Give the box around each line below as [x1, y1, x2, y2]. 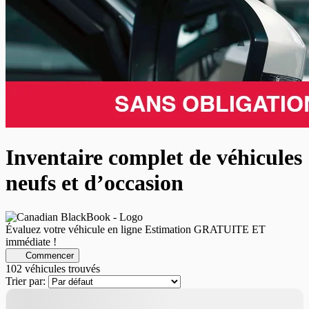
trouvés [66, 262, 100, 275]
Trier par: [6, 275, 46, 287]
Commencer [25, 250, 74, 261]
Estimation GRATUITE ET [145, 223, 266, 235]
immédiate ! [6, 235, 57, 248]
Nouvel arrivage [6, 288, 76, 300]
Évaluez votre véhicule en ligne [6, 223, 142, 235]
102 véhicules [6, 262, 66, 275]
